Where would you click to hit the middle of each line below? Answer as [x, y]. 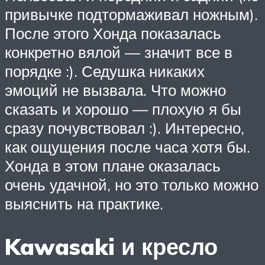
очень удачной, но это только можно [132, 184]
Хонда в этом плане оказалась [113, 165]
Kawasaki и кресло [111, 246]
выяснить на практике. [84, 203]
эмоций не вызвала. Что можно [115, 90]
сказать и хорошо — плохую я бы [123, 109]
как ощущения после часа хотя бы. [127, 146]
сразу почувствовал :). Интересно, [125, 127]
